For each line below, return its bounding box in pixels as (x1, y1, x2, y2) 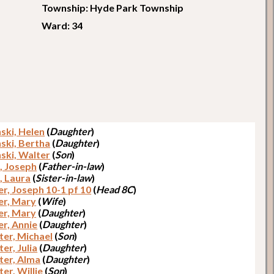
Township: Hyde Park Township (42, 1, 184, 13)
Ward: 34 (42, 19, 83, 31)
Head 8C (96, 183, 134, 195)
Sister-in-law (35, 171, 92, 183)
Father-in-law (42, 160, 102, 172)
